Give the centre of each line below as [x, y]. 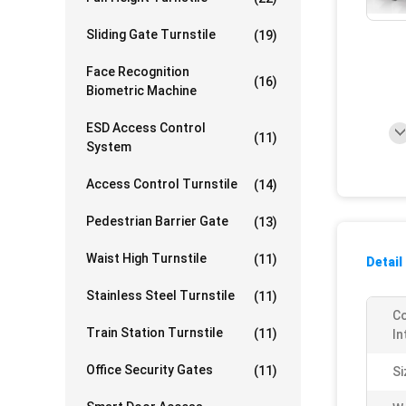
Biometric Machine [141, 91]
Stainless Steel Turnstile [160, 295]
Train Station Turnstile [155, 333]
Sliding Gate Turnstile [151, 34]
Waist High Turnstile [146, 258]
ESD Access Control [146, 128]
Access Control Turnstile [162, 184]
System [109, 147]
